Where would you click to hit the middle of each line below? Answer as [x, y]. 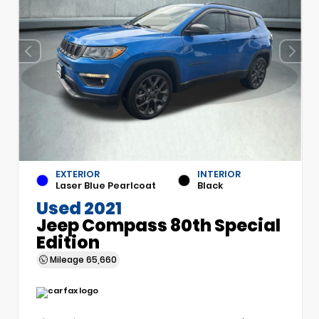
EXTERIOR [78, 174]
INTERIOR [219, 174]
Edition [68, 242]
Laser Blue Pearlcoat [106, 185]
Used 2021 [79, 208]
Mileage [67, 259]
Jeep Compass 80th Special [158, 225]
